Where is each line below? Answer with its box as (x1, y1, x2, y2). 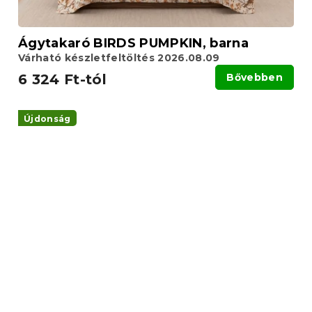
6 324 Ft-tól (18, 70, 107, 88)
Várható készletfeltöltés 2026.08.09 (18, 51, 220, 64)
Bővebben (226, 70, 283, 84)
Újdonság (24, 113, 71, 124)
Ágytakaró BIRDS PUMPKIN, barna (18, 35, 249, 51)
